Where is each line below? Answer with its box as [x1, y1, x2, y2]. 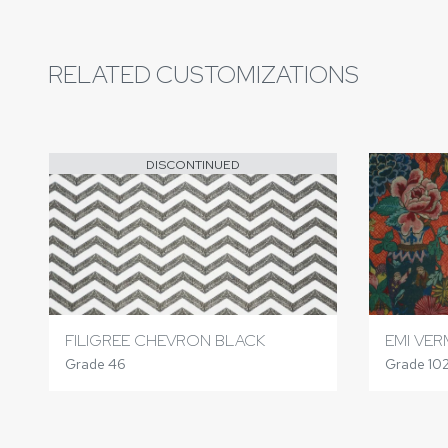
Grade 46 [65, 354, 126, 373]
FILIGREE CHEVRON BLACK [65, 329, 265, 351]
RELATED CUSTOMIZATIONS [48, 59, 359, 90]
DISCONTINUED [145, 156, 240, 173]
